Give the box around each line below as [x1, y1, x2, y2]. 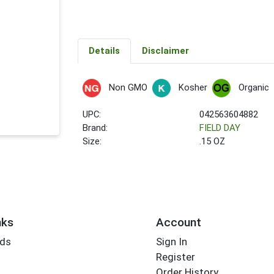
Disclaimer [141, 45, 189, 57]
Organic [238, 82, 269, 93]
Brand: [83, 122, 108, 134]
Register [155, 251, 195, 264]
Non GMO [108, 82, 147, 93]
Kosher [178, 82, 207, 93]
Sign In [155, 235, 187, 248]
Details [88, 45, 120, 57]
